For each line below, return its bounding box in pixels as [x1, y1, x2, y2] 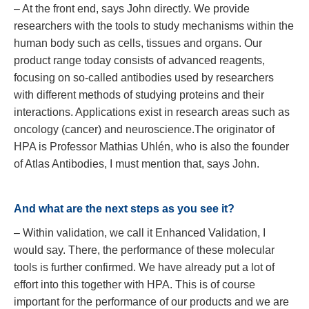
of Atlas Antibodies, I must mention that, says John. [14, 158, 259, 170]
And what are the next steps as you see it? [14, 203, 235, 215]
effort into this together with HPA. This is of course [14, 279, 255, 290]
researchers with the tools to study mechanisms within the [14, 20, 294, 32]
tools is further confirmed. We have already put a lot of [14, 261, 275, 273]
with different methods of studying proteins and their [14, 89, 264, 101]
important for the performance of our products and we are [14, 296, 289, 308]
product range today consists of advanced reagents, [14, 54, 265, 66]
